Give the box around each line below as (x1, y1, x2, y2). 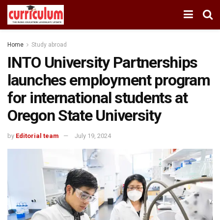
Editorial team (16, 132, 59, 139)
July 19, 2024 (75, 132, 111, 139)
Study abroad (31, 41, 67, 48)
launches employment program (7, 71, 210, 89)
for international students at (7, 88, 188, 107)
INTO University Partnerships (7, 53, 198, 72)
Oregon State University (7, 106, 161, 125)
